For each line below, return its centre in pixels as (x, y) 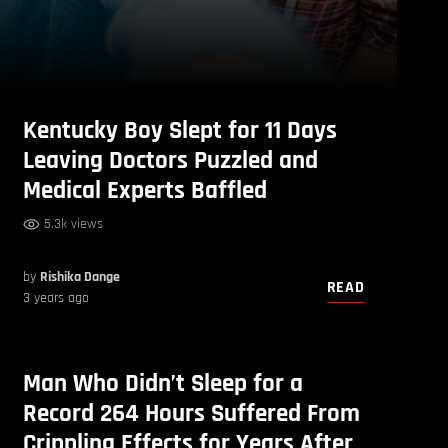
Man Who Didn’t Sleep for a (163, 384)
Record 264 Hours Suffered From (192, 414)
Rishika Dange (80, 277)
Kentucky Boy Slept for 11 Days (180, 131)
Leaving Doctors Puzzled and (171, 161)
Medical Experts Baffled (145, 191)
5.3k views (74, 224)
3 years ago (56, 298)
